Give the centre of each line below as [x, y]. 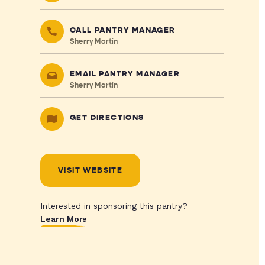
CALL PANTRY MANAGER [122, 30]
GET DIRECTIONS [107, 118]
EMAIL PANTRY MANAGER [125, 74]
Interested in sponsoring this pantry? [114, 206]
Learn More [64, 219]
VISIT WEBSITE [90, 170]
